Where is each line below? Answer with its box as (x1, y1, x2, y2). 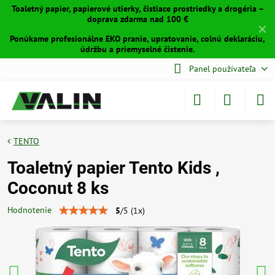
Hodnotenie (7, 204, 52, 215)
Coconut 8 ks (7, 178, 109, 198)
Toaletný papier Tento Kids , (7, 158, 220, 178)
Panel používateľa (188, 63, 256, 74)
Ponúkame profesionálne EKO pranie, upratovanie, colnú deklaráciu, (10, 33, 265, 44)
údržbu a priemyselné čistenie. (80, 44, 195, 55)
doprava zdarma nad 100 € (87, 14, 188, 25)
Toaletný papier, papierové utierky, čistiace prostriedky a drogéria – (11, 3, 264, 14)
